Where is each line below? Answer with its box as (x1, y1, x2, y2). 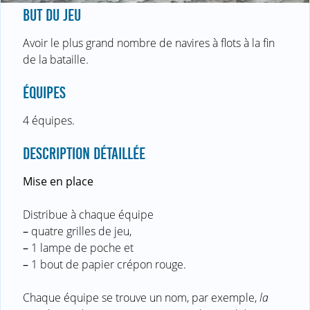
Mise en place (23, 173, 93, 189)
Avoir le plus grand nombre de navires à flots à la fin (23, 35, 275, 51)
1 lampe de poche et (28, 239, 134, 255)
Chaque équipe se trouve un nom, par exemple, (23, 289, 259, 305)
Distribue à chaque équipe (23, 206, 154, 222)
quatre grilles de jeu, (28, 223, 131, 239)
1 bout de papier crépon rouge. (28, 256, 186, 272)
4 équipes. (23, 112, 75, 128)
